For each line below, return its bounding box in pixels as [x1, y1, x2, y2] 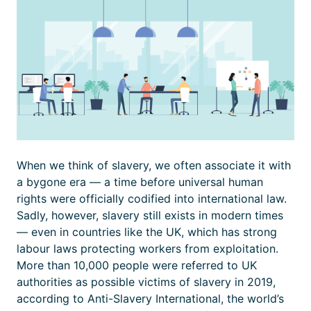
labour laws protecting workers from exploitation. [17, 242, 278, 256]
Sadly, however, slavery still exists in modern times [17, 208, 283, 223]
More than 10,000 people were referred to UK [17, 258, 257, 273]
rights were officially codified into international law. [17, 192, 287, 206]
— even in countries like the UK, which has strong [17, 225, 277, 239]
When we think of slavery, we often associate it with [17, 158, 291, 173]
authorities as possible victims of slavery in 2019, [17, 275, 276, 289]
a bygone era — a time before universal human [17, 175, 263, 190]
